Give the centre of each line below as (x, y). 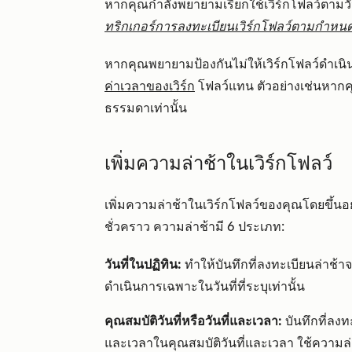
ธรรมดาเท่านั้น (147, 108)
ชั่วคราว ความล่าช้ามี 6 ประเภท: (194, 227)
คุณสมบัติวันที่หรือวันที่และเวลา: (195, 321)
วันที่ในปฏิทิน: (145, 264)
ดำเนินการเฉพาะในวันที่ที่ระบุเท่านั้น (205, 286)
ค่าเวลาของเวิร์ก (150, 86)
